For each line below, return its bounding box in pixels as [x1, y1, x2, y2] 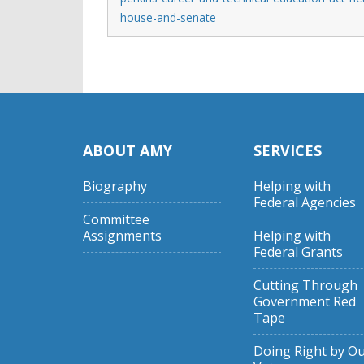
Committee [83, 210, 149, 228]
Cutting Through [253, 276, 357, 294]
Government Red [253, 292, 356, 310]
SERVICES [253, 141, 322, 160]
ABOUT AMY [83, 141, 172, 160]
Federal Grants [253, 243, 343, 261]
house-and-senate [120, 10, 216, 25]
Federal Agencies [253, 193, 356, 211]
